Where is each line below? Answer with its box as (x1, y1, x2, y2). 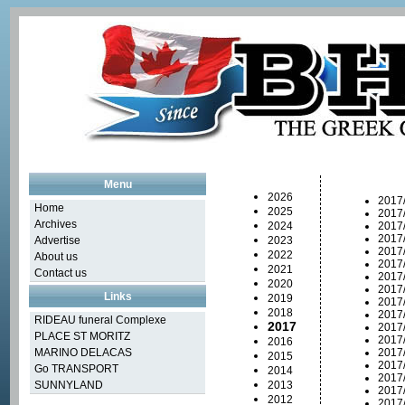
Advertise (34, 234, 80, 247)
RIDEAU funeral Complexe (34, 314, 166, 326)
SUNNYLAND (34, 379, 103, 391)
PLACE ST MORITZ (34, 330, 130, 343)
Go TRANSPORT (34, 363, 118, 375)
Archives (34, 218, 77, 231)
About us (34, 250, 78, 263)
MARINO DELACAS (34, 346, 132, 359)
